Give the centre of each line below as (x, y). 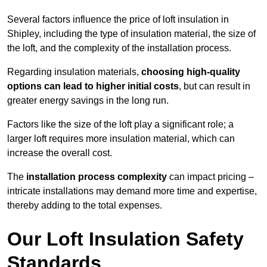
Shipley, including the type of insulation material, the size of (131, 34)
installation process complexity (97, 177)
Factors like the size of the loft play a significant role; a (120, 125)
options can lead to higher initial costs (93, 86)
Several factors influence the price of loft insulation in (118, 20)
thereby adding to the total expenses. (85, 206)
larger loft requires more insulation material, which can (121, 139)
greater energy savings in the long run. (88, 101)
